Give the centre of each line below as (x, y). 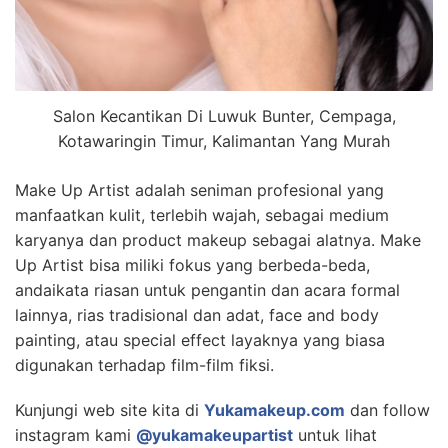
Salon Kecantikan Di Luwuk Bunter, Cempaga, (224, 115)
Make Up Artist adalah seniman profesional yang (199, 189)
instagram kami (75, 434)
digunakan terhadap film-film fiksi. (144, 364)
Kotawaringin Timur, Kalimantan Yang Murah (224, 140)
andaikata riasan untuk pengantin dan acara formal (207, 289)
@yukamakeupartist (214, 434)
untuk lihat (335, 434)
